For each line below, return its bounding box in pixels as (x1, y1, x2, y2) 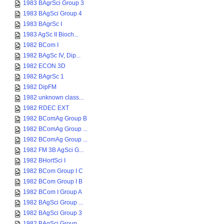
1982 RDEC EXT (23, 104, 69, 111)
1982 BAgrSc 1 (23, 73, 64, 80)
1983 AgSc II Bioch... (23, 31, 78, 38)
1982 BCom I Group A (23, 188, 82, 195)
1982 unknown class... (23, 94, 83, 101)
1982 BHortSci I (23, 157, 65, 164)
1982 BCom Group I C (23, 167, 83, 174)
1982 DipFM (23, 83, 56, 90)
